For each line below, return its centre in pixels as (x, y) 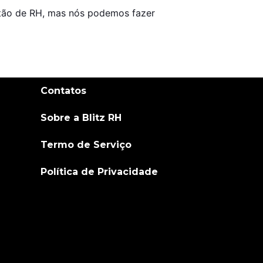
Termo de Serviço (86, 144)
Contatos (63, 90)
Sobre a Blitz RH (81, 117)
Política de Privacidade (99, 171)
